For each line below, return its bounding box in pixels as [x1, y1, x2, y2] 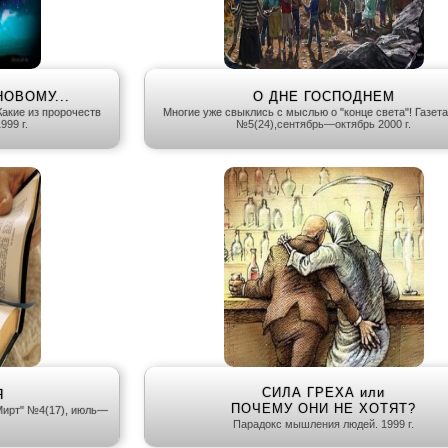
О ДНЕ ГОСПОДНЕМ [252, 89, 395, 105]
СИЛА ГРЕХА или [262, 385, 385, 401]
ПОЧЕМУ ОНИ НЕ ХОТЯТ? [231, 401, 416, 417]
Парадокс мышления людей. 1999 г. [233, 418, 414, 431]
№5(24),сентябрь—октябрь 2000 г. [236, 118, 411, 131]
